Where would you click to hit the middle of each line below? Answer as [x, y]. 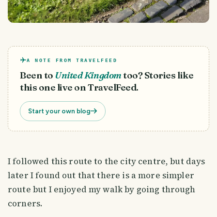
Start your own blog [59, 111]
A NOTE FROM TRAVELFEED [72, 60]
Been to [37, 75]
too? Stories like [158, 75]
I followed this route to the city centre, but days [107, 161]
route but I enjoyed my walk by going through [102, 189]
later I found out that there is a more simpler [101, 175]
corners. [25, 203]
